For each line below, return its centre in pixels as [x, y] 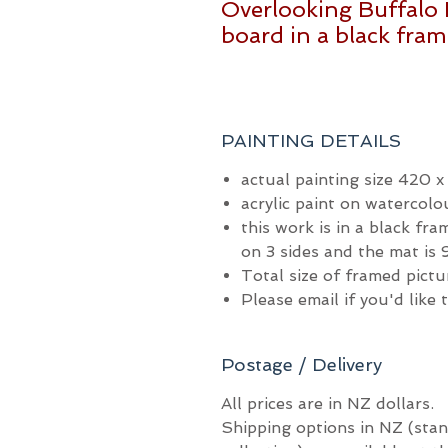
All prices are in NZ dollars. [327, 403]
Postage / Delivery [301, 364]
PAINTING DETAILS [311, 140]
